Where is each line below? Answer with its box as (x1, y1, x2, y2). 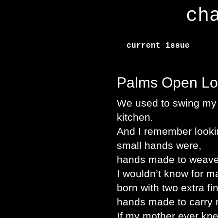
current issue (127, 41, 190, 50)
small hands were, (117, 140, 201, 151)
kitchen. (117, 111, 153, 123)
